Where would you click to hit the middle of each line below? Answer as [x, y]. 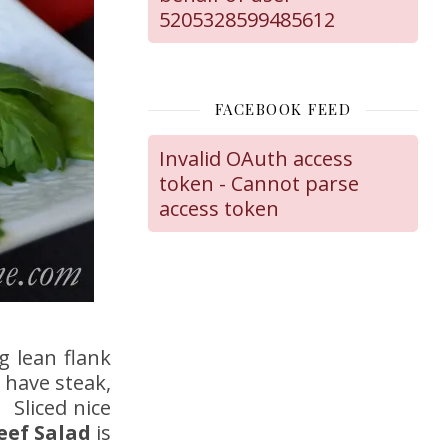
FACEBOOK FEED [283, 109]
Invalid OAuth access [256, 159]
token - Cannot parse [259, 184]
